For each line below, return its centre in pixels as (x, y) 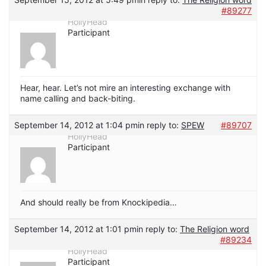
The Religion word (215, 229)
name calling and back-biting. (79, 99)
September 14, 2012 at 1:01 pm (75, 229)
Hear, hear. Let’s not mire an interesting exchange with (125, 88)
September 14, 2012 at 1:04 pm (76, 125)
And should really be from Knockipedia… (99, 202)
